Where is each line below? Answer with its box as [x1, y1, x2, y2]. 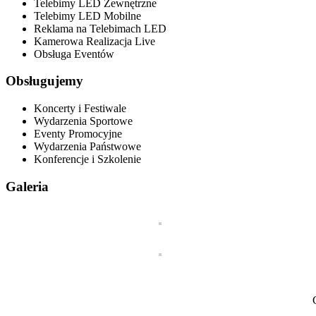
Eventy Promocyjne [34, 128, 122, 140]
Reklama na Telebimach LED [34, 22, 166, 35]
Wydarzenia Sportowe [34, 115, 133, 128]
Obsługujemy [6, 73, 83, 89]
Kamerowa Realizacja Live [34, 35, 155, 47]
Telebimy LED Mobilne [34, 9, 141, 22]
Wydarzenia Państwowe [34, 140, 141, 153]
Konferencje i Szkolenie [34, 153, 141, 166]
